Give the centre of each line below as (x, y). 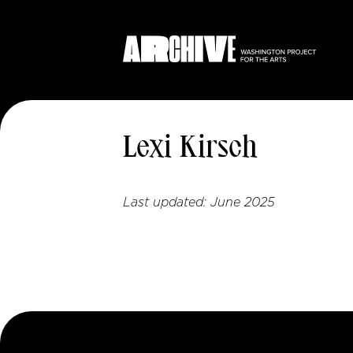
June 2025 (243, 203)
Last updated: (167, 203)
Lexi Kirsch (190, 149)
